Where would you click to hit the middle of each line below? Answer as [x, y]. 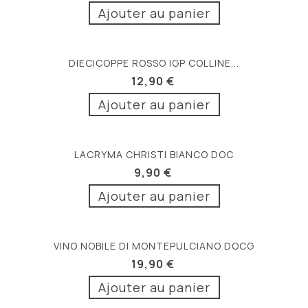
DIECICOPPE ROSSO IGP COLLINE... [154, 63]
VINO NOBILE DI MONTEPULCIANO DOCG [154, 245]
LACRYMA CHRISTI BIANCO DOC [154, 154]
